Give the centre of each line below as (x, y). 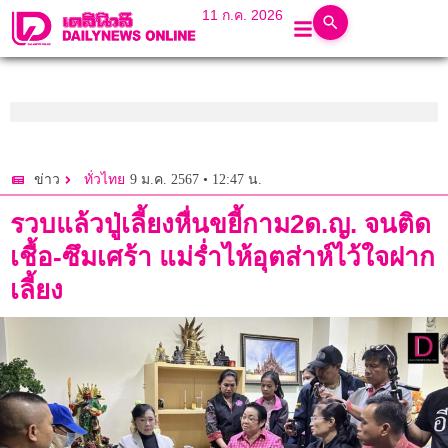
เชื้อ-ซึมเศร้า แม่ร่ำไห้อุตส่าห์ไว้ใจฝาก (222, 257)
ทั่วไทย (104, 180)
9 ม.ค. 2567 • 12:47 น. (196, 179)
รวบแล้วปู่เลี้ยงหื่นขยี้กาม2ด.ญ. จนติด (220, 224)
